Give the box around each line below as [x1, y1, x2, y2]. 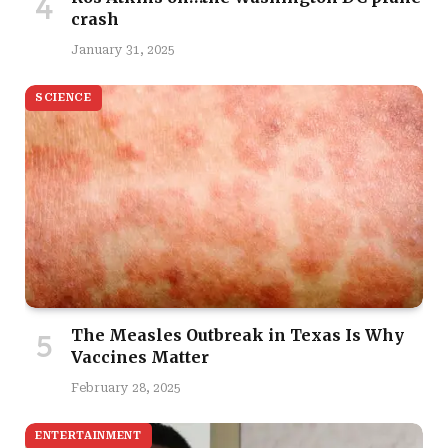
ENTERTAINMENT [35, 429, 142, 443]
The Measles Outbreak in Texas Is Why [71, 325, 404, 346]
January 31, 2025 [71, 42, 175, 57]
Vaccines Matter [71, 347, 209, 368]
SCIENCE [35, 90, 92, 104]
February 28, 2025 [71, 381, 181, 396]
